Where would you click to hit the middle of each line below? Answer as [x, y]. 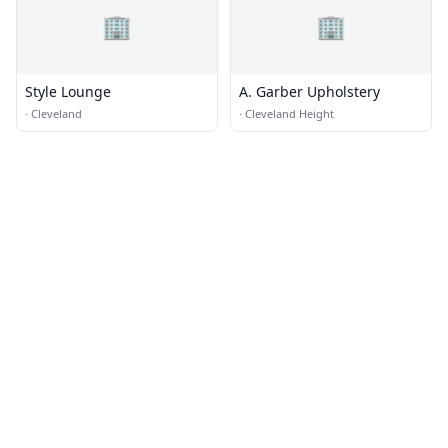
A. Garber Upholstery [309, 91]
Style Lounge [68, 91]
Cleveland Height [289, 113]
